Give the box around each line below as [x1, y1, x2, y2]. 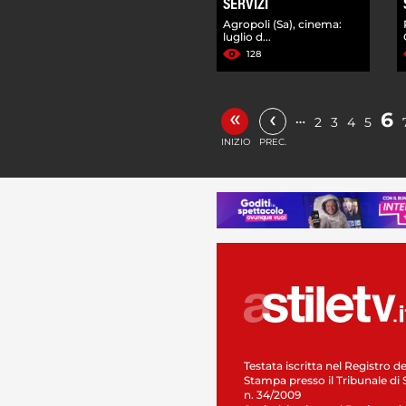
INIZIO [221, 135, 250, 148]
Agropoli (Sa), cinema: [223, 16, 342, 31]
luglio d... [223, 29, 271, 43]
